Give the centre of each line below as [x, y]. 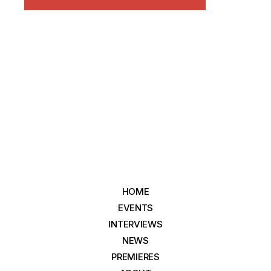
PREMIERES [135, 256]
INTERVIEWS [135, 224]
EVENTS [135, 207]
